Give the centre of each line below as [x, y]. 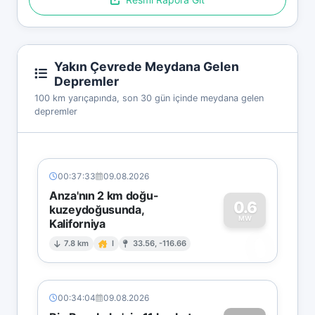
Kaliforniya [77, 223]
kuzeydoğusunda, [97, 209]
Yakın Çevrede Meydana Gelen [147, 66]
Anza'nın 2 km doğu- [104, 195]
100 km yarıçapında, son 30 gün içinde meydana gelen [149, 98]
